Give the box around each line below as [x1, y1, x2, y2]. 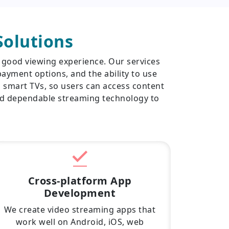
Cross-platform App [28, 174, 132, 188]
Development [43, 186, 116, 200]
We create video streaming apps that [4, 204, 156, 215]
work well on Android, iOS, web [15, 216, 144, 227]
